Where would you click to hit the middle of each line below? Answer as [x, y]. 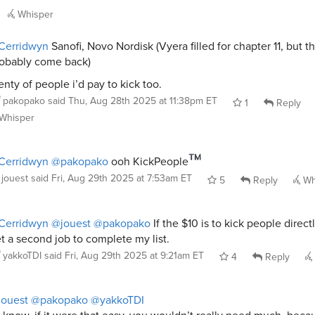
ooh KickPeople [148, 162]
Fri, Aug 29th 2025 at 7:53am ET [122, 179]
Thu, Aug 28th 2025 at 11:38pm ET [143, 101]
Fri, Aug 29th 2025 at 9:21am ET [134, 255]
